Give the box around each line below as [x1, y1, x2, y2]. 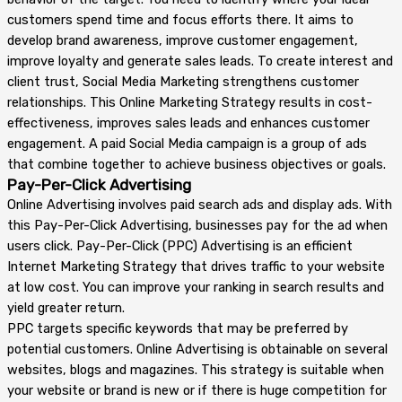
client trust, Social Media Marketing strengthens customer [7, 73, 359, 90]
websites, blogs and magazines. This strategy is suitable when [7, 361, 384, 378]
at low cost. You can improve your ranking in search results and [7, 278, 384, 295]
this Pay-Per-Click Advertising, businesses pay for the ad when [7, 216, 388, 233]
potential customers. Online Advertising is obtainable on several [7, 340, 388, 357]
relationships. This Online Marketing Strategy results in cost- [7, 93, 372, 110]
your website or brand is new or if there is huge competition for [7, 381, 387, 398]
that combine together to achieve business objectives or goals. [7, 155, 386, 172]
